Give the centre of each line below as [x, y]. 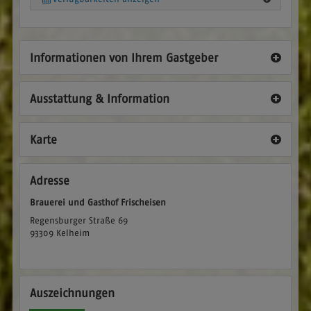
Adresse [49, 180]
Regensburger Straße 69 [78, 220]
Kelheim [73, 233]
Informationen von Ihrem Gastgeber [124, 57]
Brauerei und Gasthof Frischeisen [98, 202]
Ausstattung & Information [99, 98]
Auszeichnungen [72, 293]
